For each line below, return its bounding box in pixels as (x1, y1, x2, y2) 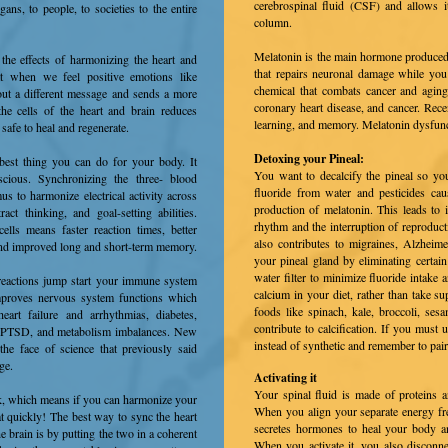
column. (254, 14, 292, 30)
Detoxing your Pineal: (254, 150, 364, 167)
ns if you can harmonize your (59, 391, 197, 407)
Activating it (254, 369, 317, 386)
